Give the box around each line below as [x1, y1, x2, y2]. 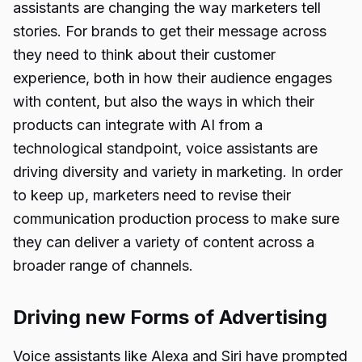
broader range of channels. [13, 257, 193, 274]
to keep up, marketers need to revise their [13, 187, 291, 204]
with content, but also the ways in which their [13, 93, 314, 110]
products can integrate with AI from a [13, 116, 263, 133]
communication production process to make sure [13, 210, 339, 227]
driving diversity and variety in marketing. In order [13, 163, 343, 180]
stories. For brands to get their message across [13, 23, 326, 40]
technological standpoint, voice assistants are [13, 140, 318, 157]
